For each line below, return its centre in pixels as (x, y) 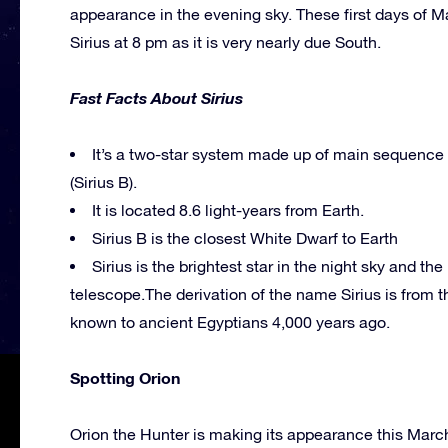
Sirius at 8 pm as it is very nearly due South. (225, 41)
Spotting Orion (125, 377)
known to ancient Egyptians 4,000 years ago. (230, 321)
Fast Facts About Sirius (156, 97)
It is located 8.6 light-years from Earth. (228, 209)
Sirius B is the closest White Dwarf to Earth (245, 237)
